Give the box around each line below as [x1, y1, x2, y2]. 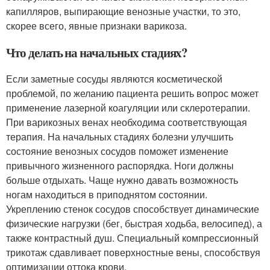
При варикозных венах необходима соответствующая [6, 115, 247, 129]
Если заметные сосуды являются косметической [6, 71, 222, 86]
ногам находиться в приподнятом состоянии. [6, 187, 207, 201]
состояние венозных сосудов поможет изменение [6, 143, 228, 158]
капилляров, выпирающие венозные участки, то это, [6, 4, 240, 18]
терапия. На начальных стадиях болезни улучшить [6, 129, 233, 143]
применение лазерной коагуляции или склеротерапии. [6, 100, 250, 115]
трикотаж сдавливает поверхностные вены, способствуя [6, 245, 260, 259]
